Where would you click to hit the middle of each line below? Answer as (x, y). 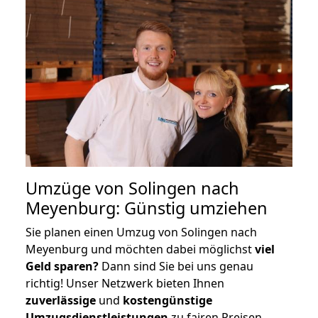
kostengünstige (168, 300)
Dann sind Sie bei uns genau (176, 266)
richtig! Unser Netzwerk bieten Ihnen (125, 283)
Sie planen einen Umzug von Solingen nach (141, 232)
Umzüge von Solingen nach (132, 188)
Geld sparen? (62, 266)
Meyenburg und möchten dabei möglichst (140, 249)
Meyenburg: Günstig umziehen (147, 208)
